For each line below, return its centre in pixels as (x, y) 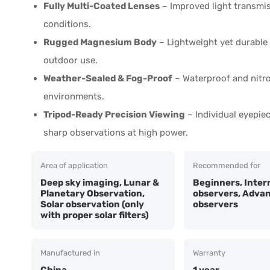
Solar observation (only (92, 204)
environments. (74, 96)
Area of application (74, 165)
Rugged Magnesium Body (100, 42)
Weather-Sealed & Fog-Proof (108, 78)
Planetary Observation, (93, 193)
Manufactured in (70, 253)
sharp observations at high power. (116, 132)
